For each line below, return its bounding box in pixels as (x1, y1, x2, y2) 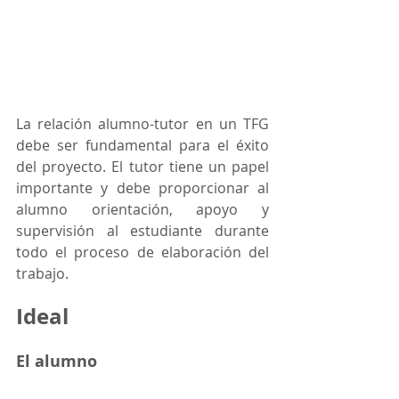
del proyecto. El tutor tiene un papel (16, 157, 269, 176)
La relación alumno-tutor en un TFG (16, 114, 269, 134)
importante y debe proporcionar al (16, 178, 269, 198)
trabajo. (16, 264, 69, 283)
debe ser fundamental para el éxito (16, 135, 269, 155)
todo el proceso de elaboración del (16, 242, 269, 262)
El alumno (16, 350, 97, 372)
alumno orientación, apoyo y (16, 199, 269, 219)
